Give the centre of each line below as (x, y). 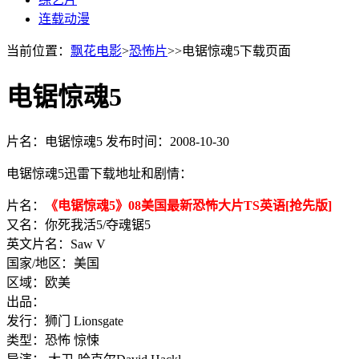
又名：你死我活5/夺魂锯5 (79, 224)
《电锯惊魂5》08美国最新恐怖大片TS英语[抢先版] (188, 205)
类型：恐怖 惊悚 (53, 340)
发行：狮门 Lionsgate (65, 321)
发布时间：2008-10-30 (167, 141)
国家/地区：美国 (53, 263)
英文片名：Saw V (56, 244)
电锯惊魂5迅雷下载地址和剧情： (99, 173)
